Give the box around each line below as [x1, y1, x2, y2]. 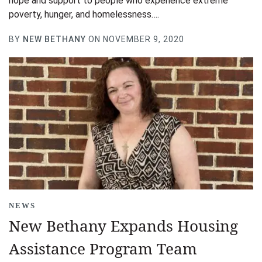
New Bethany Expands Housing [9, 215, 238, 236]
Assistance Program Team [9, 237, 197, 259]
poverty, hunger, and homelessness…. [9, 9, 159, 20]
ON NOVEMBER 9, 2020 [86, 35, 184, 44]
